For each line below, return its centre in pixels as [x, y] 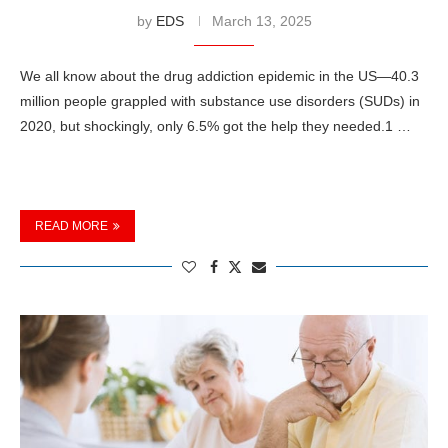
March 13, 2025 [261, 20]
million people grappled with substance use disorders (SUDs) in [220, 100]
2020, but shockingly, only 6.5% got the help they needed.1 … [215, 125]
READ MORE [71, 225]
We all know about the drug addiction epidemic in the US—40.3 [219, 75]
